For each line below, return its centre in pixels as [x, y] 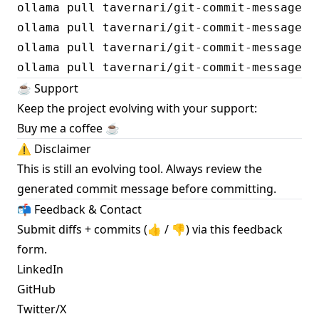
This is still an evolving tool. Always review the [140, 169]
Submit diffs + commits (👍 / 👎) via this [125, 230]
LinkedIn [40, 270]
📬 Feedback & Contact [79, 210]
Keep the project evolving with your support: [137, 109]
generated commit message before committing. [147, 189]
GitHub [36, 289]
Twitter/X [42, 309]
